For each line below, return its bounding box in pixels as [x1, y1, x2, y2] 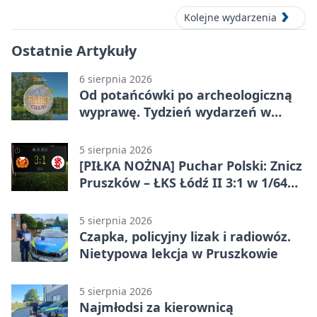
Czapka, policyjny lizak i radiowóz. [79, 228, 291, 246]
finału [79, 191, 116, 209]
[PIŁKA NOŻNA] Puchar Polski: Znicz [79, 157, 302, 175]
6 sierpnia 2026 [79, 72, 152, 86]
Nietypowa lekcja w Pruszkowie [79, 245, 278, 263]
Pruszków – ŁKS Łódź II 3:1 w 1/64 [79, 174, 287, 192]
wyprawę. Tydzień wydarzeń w [79, 103, 271, 121]
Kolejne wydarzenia [184, 11, 277, 25]
